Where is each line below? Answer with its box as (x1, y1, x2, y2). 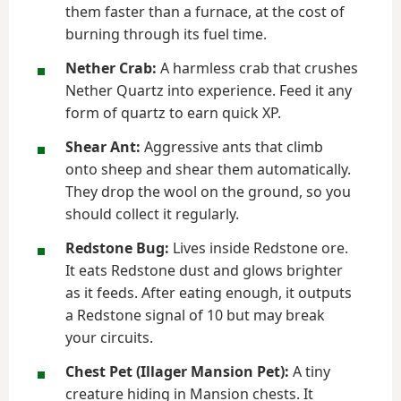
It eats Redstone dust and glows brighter (65, 260, 343, 280)
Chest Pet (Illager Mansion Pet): (65, 362, 289, 381)
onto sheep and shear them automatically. (65, 159, 351, 179)
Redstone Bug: (65, 238, 169, 258)
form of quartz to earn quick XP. (65, 103, 281, 123)
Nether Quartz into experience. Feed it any (65, 81, 352, 100)
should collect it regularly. (65, 204, 239, 224)
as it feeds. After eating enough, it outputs (65, 283, 352, 303)
